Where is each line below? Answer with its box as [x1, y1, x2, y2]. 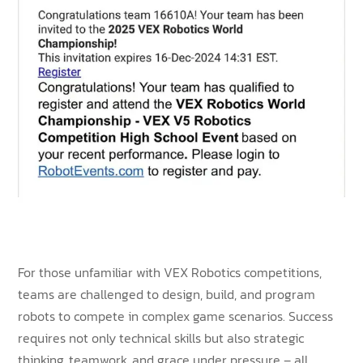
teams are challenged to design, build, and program [18, 284, 316, 305]
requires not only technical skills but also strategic [18, 328, 305, 348]
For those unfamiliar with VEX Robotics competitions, [18, 263, 322, 283]
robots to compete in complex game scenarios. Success [18, 306, 334, 327]
